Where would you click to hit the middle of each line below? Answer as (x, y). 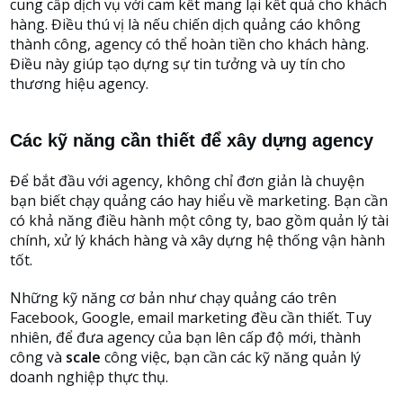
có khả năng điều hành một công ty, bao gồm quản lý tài (199, 220)
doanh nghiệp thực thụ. (89, 377)
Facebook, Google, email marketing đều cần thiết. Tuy (191, 318)
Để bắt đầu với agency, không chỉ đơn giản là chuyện (187, 181)
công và (38, 357)
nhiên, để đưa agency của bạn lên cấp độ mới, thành (185, 337)
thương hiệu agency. (79, 84)
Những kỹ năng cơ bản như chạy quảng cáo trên (173, 298)
